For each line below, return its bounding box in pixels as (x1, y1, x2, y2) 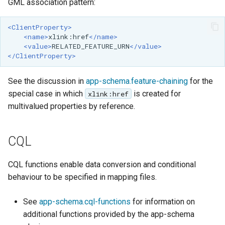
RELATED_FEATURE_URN (51, 41, 130, 51)
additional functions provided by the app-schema (23, 209, 194, 219)
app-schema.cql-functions (39, 196, 131, 206)
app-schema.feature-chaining (86, 76, 188, 86)
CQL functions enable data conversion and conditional (8, 159, 196, 169)
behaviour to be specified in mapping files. (8, 172, 157, 182)
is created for (131, 88, 181, 98)
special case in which (8, 88, 85, 98)
